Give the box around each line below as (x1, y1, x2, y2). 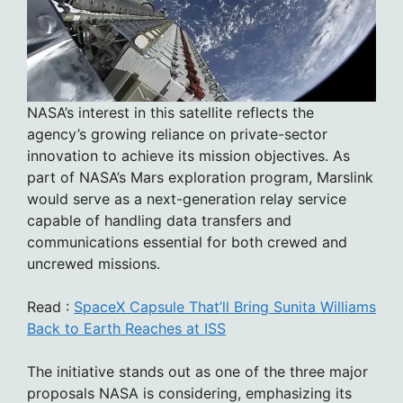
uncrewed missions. (27, 254, 160, 273)
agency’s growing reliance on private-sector (27, 124, 327, 143)
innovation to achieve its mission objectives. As (27, 146, 350, 165)
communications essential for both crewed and (27, 232, 347, 251)
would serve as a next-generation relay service (27, 189, 346, 208)
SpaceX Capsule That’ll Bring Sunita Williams (74, 297, 376, 316)
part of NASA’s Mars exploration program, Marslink (27, 167, 373, 186)
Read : (27, 297, 74, 316)
